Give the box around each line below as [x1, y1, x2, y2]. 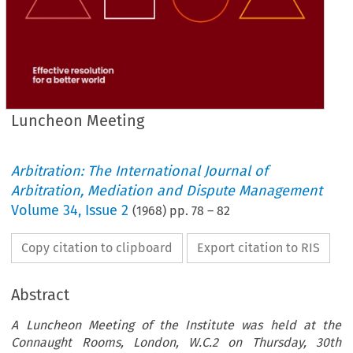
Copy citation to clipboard [21, 240, 173, 255]
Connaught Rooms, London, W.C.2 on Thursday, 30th [11, 334, 341, 350]
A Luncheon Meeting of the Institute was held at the [11, 317, 341, 333]
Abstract [11, 284, 70, 304]
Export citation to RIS [197, 240, 321, 255]
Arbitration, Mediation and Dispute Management [11, 181, 323, 199]
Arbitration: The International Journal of [11, 162, 269, 180]
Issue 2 [85, 201, 129, 219]
